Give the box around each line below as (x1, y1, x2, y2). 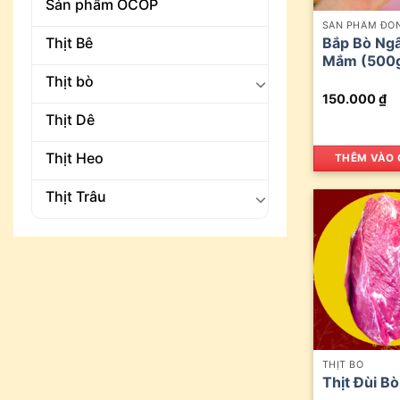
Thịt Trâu (46, 187, 106, 205)
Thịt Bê (46, 34, 93, 52)
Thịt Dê (46, 111, 95, 129)
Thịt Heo (46, 149, 104, 167)
